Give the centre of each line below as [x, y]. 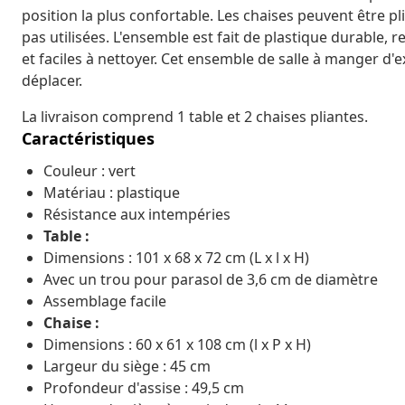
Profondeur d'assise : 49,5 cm [144, 387]
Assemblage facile [105, 301]
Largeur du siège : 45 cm [127, 366]
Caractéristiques [88, 138]
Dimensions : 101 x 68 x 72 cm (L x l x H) [176, 257]
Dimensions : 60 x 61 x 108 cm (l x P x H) [177, 344]
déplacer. [52, 80]
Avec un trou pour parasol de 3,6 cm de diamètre [211, 279]
